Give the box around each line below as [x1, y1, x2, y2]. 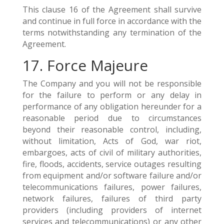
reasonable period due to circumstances [22, 112, 202, 123]
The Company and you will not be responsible [22, 78, 202, 89]
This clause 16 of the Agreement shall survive [22, 4, 202, 15]
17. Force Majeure [22, 55, 148, 75]
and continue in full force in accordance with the [22, 15, 202, 26]
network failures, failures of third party [22, 193, 202, 204]
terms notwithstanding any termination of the [22, 27, 202, 38]
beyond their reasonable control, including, [22, 124, 202, 135]
